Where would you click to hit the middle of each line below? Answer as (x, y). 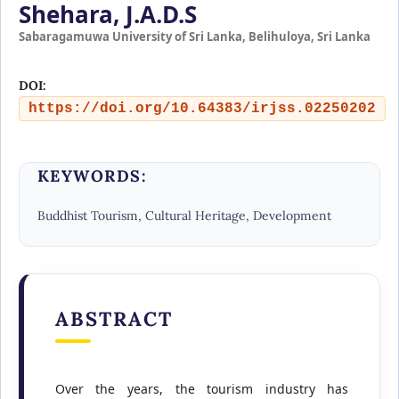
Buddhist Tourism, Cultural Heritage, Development (184, 216)
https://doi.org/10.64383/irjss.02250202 (202, 108)
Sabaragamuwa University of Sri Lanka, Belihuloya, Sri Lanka (194, 36)
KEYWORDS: (92, 176)
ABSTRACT (114, 319)
